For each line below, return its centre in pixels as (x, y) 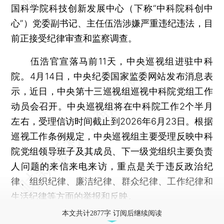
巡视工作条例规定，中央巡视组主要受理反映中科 (112, 136)
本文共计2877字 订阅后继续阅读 (112, 213)
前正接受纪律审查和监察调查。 (74, 38)
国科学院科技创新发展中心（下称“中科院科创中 (112, 8)
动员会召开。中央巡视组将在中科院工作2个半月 (112, 106)
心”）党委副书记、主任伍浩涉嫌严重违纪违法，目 (112, 23)
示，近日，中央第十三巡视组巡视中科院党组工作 (112, 91)
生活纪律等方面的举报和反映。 (74, 196)
